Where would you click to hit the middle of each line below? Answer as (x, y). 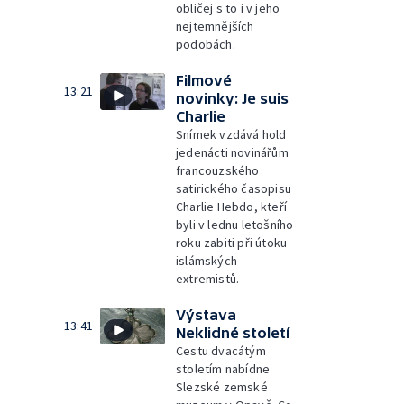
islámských (207, 261)
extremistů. (208, 279)
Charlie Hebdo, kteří (231, 207)
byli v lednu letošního (235, 225)
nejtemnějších (215, 26)
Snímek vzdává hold (231, 134)
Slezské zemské (222, 387)
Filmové (204, 80)
